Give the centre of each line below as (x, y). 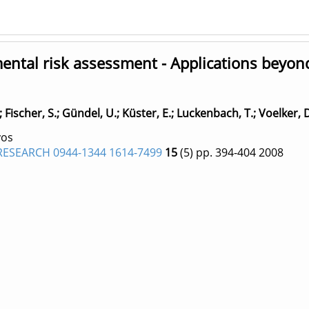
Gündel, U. (89, 113)
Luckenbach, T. (215, 113)
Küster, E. (147, 113)
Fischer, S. (31, 113)
